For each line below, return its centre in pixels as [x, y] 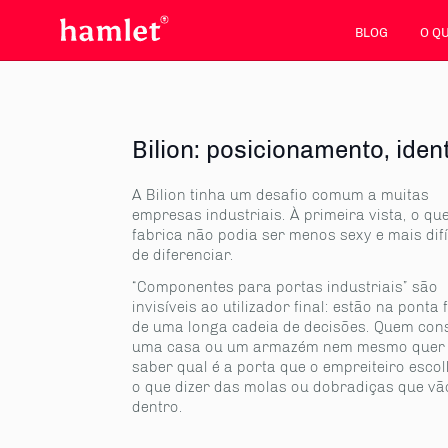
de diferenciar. [183, 255]
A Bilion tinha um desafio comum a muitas [280, 195]
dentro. [157, 407]
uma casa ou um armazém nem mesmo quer [288, 347]
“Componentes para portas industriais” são [285, 287]
